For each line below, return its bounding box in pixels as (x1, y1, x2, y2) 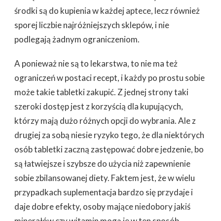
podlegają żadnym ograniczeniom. (14, 34, 140, 44)
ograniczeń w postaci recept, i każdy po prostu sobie (14, 72, 205, 83)
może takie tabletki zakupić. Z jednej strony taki (14, 86, 188, 97)
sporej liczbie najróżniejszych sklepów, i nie (14, 19, 169, 30)
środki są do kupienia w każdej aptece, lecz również (14, 5, 200, 16)
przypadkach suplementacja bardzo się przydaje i (14, 186, 193, 197)
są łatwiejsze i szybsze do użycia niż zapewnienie (14, 158, 190, 169)
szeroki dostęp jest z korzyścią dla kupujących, (14, 101, 183, 111)
